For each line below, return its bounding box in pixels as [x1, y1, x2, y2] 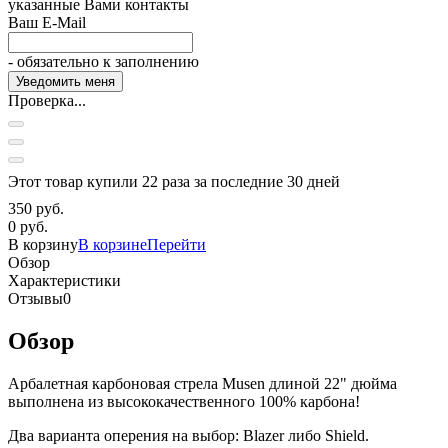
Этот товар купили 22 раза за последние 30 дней [8, 172, 340, 190]
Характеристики [8, 271, 121, 289]
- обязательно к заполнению [8, 52, 199, 70]
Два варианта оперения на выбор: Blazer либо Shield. [8, 426, 369, 444]
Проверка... [8, 91, 86, 109]
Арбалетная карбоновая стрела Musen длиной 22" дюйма [8, 374, 397, 392]
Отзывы [8, 289, 63, 307]
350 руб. [8, 199, 64, 217]
